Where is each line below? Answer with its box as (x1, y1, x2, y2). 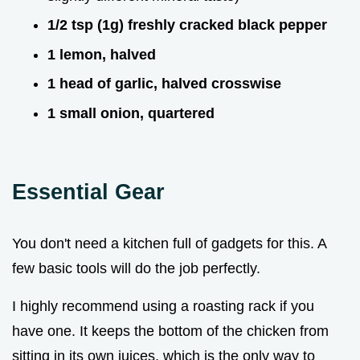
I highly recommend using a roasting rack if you (12, 297, 314, 314)
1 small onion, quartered (47, 104, 215, 121)
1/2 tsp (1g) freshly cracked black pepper (47, 17, 327, 34)
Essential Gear (12, 178, 165, 204)
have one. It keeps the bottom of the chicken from (12, 322, 329, 339)
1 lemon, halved (47, 46, 156, 63)
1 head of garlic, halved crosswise (47, 76, 281, 92)
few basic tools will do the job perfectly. (12, 260, 260, 276)
